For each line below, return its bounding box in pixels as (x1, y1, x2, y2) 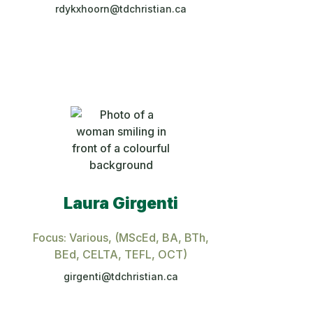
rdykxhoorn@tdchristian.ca (55, 2, 187, 15)
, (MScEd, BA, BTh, (108, 230, 210, 245)
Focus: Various (33, 230, 109, 245)
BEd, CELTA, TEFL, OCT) (54, 247, 188, 261)
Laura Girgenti (64, 193, 179, 213)
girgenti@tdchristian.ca (64, 270, 179, 282)
